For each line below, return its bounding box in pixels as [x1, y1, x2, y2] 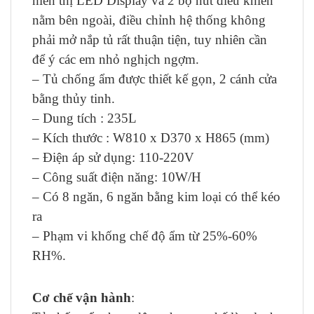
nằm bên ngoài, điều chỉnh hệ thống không [32, 13, 266, 27]
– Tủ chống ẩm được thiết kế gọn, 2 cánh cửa [32, 71, 277, 86]
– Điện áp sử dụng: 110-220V [32, 150, 194, 165]
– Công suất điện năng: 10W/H [32, 170, 201, 184]
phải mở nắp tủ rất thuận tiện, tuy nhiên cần [32, 32, 267, 47]
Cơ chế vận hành [32, 290, 131, 305]
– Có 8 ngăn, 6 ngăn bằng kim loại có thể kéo [32, 189, 280, 204]
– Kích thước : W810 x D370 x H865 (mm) [32, 130, 269, 145]
